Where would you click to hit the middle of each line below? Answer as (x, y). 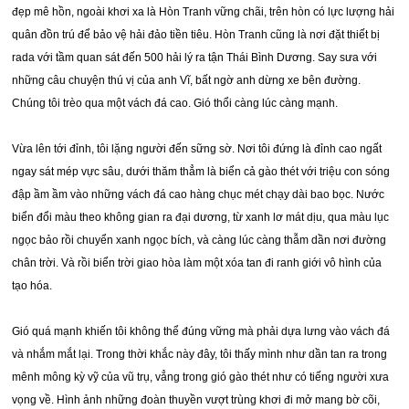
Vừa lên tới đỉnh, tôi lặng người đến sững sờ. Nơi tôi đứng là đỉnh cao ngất (197, 148)
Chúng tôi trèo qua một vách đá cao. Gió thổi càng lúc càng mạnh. (177, 103)
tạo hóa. (32, 285)
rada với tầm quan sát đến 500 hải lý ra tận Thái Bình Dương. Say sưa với (195, 57)
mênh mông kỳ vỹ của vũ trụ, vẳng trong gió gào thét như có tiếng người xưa (201, 377)
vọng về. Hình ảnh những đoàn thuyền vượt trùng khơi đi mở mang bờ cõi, (196, 399)
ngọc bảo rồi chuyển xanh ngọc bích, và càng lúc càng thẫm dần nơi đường (199, 240)
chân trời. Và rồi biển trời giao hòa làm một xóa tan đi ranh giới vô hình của (197, 262)
